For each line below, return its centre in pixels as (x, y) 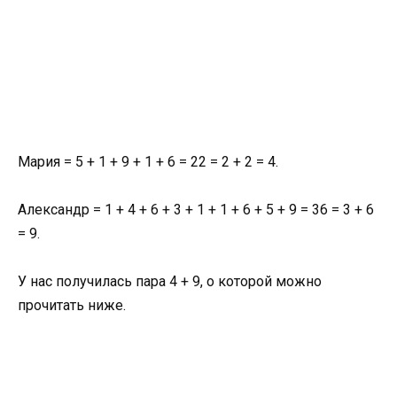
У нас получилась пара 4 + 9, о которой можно (170, 282)
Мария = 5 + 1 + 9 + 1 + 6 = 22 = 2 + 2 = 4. (148, 161)
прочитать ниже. (72, 306)
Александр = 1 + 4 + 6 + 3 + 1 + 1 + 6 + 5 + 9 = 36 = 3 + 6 (196, 210)
